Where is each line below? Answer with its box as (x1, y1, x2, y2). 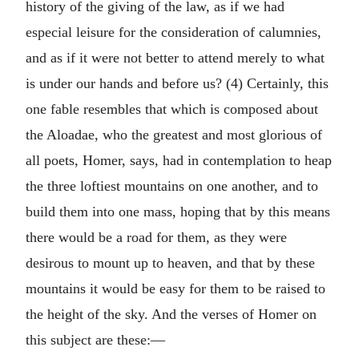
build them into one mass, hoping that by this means (26, 204, 330, 220)
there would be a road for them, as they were (26, 229, 287, 245)
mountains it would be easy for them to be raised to (26, 280, 325, 296)
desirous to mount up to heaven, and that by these (26, 255, 315, 271)
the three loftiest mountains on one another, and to (26, 178, 318, 194)
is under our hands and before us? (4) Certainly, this (26, 75, 329, 91)
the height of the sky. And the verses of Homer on (26, 306, 317, 322)
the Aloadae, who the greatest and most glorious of (26, 127, 322, 143)
